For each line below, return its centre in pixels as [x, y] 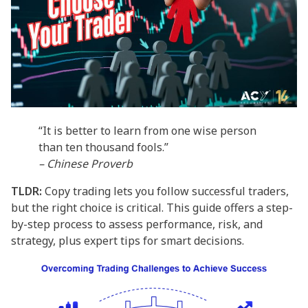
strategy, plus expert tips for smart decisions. [128, 240]
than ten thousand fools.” [103, 147]
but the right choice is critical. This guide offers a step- [152, 207]
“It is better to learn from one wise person [147, 130]
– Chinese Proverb [86, 163]
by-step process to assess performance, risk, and [137, 224]
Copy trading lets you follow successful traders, [165, 191]
